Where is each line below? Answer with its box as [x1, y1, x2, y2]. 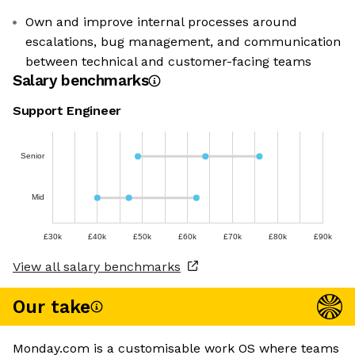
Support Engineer [13, 103, 121, 119]
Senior [20, 151, 45, 160]
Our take [13, 296, 90, 318]
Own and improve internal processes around [25, 14, 297, 30]
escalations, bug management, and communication [25, 34, 341, 50]
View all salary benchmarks [13, 259, 181, 275]
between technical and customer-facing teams [25, 54, 311, 70]
